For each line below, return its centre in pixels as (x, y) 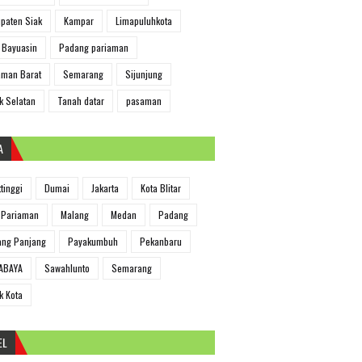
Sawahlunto (67, 267)
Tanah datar (81, 100)
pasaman (144, 100)
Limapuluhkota (144, 20)
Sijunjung (144, 74)
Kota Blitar (161, 187)
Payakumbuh (93, 241)
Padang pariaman (94, 47)
